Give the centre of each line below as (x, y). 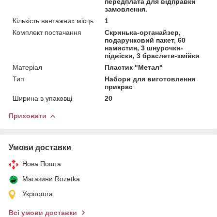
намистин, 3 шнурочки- (144, 48)
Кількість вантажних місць (53, 21)
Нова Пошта (42, 163)
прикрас (119, 86)
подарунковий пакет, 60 (145, 40)
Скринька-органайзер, (143, 32)
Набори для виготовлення (150, 79)
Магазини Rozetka (51, 178)
